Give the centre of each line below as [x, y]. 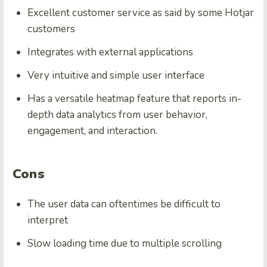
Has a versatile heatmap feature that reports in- [134, 98]
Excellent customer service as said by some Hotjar [141, 13]
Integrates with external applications [110, 52]
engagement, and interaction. [92, 131]
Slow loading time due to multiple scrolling [125, 243]
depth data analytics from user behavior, [117, 114]
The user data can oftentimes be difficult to [124, 204]
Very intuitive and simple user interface [116, 75]
